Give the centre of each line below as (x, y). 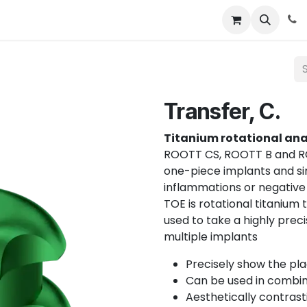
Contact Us (147, 20)
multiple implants (212, 237)
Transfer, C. (222, 111)
